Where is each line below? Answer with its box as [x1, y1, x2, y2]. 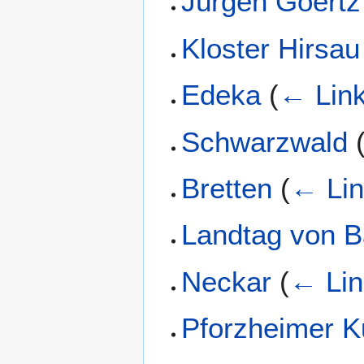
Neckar [181, 265, 272, 297]
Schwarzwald [181, 125, 349, 158]
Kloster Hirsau [181, 32, 361, 64]
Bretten [181, 172, 273, 204]
